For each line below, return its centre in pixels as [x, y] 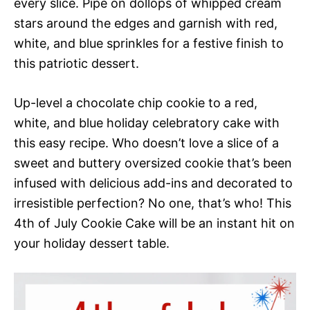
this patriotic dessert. [76, 63]
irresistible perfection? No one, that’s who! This [153, 203]
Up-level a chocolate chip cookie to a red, [136, 103]
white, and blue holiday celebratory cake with [147, 123]
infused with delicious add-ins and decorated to [153, 183]
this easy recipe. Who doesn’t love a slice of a [146, 143]
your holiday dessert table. [92, 243]
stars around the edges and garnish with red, [146, 23]
